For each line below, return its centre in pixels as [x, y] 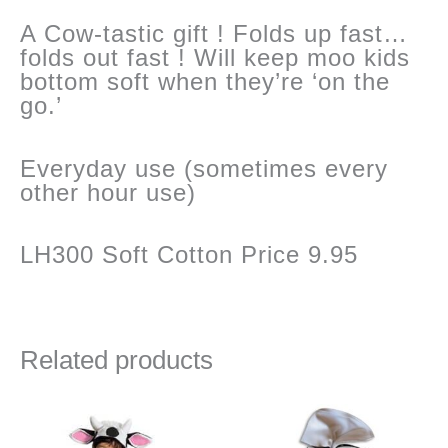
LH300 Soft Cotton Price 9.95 [189, 255]
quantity [48, 16]
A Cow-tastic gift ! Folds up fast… [214, 34]
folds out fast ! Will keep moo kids [215, 58]
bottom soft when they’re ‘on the [205, 82]
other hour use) [108, 192]
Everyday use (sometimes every [204, 168]
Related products [116, 360]
